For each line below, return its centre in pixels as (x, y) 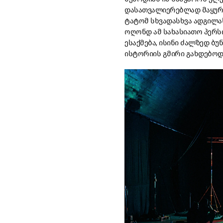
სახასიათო (182, 32)
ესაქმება (140, 43)
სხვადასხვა (171, 21)
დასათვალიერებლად (162, 10)
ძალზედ (195, 43)
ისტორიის (143, 54)
